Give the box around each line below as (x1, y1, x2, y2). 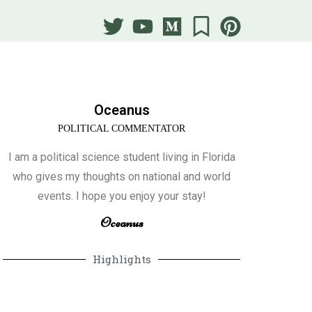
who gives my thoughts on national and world (13, 170, 231, 183)
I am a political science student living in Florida (8, 150, 235, 164)
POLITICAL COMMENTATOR (58, 123, 186, 134)
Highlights (92, 252, 151, 267)
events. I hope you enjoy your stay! (37, 189, 206, 203)
